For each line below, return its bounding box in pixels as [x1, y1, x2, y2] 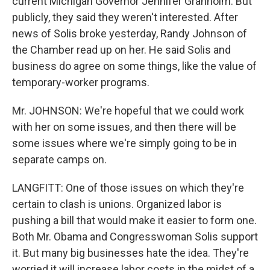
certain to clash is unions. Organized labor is [12, 198, 222, 210]
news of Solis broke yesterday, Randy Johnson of [12, 27, 247, 40]
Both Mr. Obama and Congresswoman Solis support [12, 230, 258, 243]
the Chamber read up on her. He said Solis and [12, 43, 231, 56]
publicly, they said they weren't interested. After [12, 11, 238, 24]
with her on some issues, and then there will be [12, 121, 236, 133]
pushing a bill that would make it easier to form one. [12, 214, 257, 227]
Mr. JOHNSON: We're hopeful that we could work [12, 104, 244, 117]
